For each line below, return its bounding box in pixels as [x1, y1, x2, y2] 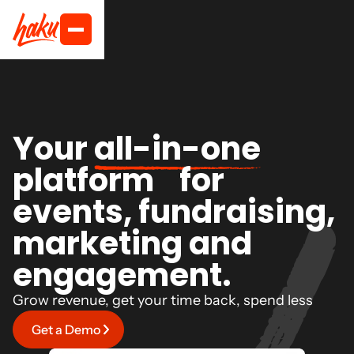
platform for [13, 158, 224, 202]
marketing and [13, 221, 252, 265]
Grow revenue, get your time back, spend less [13, 292, 313, 309]
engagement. [13, 253, 232, 297]
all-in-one [94, 126, 261, 171]
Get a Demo [32, 322, 100, 337]
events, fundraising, [13, 190, 335, 234]
